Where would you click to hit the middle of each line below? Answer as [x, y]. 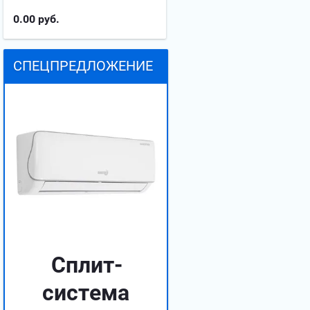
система [86, 293]
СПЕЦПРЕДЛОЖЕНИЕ [83, 66]
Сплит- [87, 265]
